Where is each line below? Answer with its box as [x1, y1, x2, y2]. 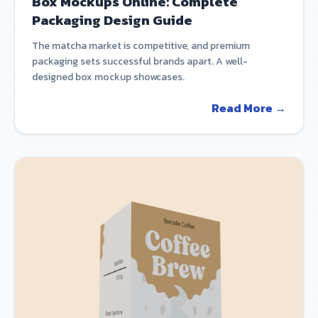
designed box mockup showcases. [32, 70, 185, 84]
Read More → [212, 99, 286, 116]
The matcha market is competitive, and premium [32, 38, 250, 53]
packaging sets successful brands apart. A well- [32, 54, 248, 69]
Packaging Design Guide [32, 10, 192, 31]
